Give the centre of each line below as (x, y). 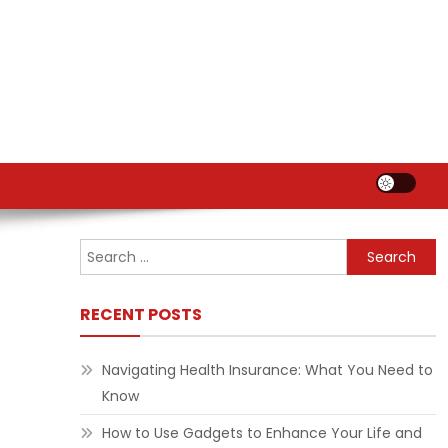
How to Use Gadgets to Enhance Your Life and (261, 433)
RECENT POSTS (140, 314)
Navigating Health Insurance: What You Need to (267, 370)
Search (370, 250)
